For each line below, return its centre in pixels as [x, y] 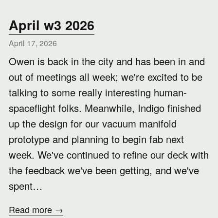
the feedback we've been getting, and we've [104, 170]
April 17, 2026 [33, 43]
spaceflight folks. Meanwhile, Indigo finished [105, 108]
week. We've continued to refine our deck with [109, 154]
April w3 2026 [52, 25]
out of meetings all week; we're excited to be [106, 77]
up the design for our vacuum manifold [93, 123]
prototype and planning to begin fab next [96, 139]
